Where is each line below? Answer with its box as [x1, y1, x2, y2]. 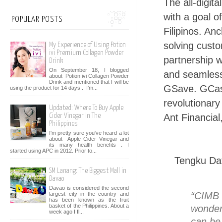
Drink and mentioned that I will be [49, 78, 129, 85]
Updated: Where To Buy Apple [49, 104, 123, 112]
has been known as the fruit [49, 196, 129, 203]
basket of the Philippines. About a [49, 202, 129, 209]
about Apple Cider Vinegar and [49, 135, 129, 142]
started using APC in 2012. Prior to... [10, 147, 97, 154]
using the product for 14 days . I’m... [10, 84, 98, 91]
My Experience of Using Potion [49, 41, 126, 49]
